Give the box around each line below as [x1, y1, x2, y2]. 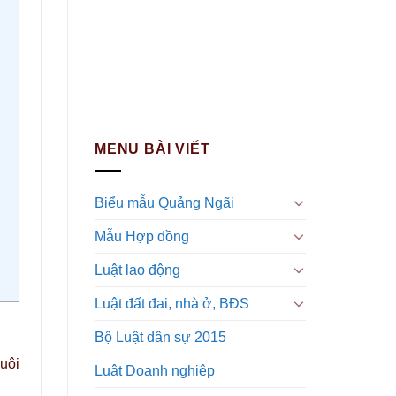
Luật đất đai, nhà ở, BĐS [95, 295, 249, 311]
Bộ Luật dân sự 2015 [95, 329, 226, 345]
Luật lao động [95, 262, 180, 278]
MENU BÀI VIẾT [95, 141, 210, 156]
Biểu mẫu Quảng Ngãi [95, 194, 234, 210]
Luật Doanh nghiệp [95, 362, 215, 378]
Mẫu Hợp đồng [95, 228, 189, 244]
